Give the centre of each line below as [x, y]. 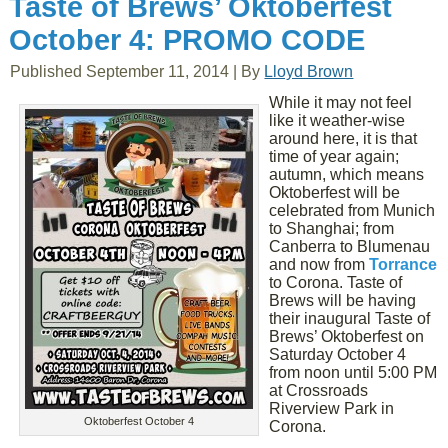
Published [46, 71]
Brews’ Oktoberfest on [347, 336]
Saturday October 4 [338, 354]
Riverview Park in [332, 408]
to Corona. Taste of [336, 282]
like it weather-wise [337, 120]
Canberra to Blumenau [350, 246]
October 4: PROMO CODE [187, 40]
